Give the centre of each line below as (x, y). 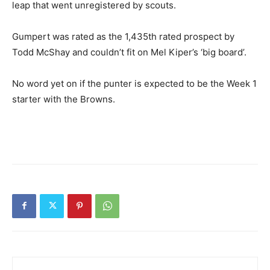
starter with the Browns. (64, 99)
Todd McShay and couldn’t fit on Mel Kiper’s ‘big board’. (129, 52)
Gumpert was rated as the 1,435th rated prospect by (123, 36)
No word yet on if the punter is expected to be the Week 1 (134, 83)
